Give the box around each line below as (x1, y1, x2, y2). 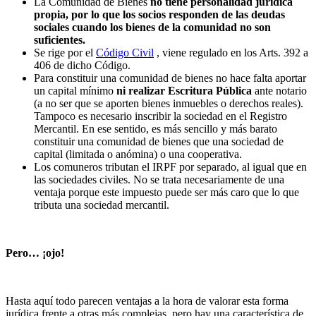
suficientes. (34, 33, 85, 46)
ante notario (252, 84, 307, 97)
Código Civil (96, 46, 154, 59)
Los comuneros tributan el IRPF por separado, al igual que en (34, 160, 307, 173)
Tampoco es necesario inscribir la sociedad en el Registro (34, 109, 287, 122)
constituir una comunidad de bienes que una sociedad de (34, 135, 284, 147)
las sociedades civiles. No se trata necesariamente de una (34, 173, 284, 186)
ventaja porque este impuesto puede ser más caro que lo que (34, 186, 299, 198)
